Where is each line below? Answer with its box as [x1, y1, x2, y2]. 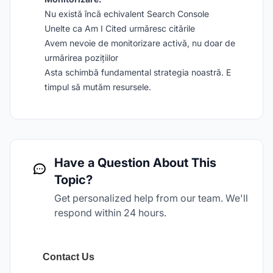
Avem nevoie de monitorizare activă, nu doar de [44, 38, 235, 48]
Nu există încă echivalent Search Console [44, 9, 209, 19]
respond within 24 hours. [54, 207, 166, 219]
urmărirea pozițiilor [44, 52, 118, 63]
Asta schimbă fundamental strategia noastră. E [44, 67, 231, 77]
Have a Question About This [54, 155, 216, 170]
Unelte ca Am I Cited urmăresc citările [44, 23, 195, 34]
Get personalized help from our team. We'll [54, 192, 248, 204]
